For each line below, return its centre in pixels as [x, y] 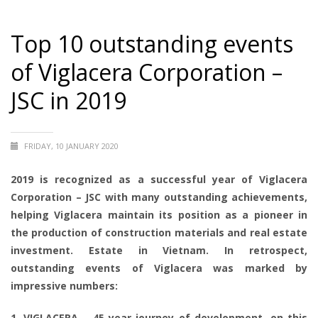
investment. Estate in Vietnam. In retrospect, [159, 251]
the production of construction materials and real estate [159, 233]
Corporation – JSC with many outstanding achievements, [159, 197]
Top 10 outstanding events [152, 44]
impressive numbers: [64, 286]
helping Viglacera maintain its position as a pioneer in [159, 215]
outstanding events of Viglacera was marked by [159, 268]
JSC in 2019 [68, 101]
